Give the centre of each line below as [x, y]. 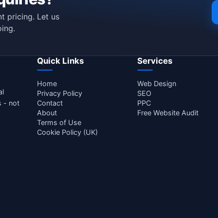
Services [154, 61]
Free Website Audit [168, 113]
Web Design [156, 83]
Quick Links [61, 61]
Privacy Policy [60, 93]
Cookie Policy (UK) [68, 132]
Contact [50, 103]
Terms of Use [59, 122]
